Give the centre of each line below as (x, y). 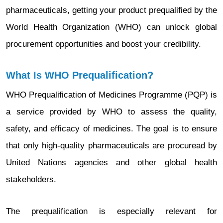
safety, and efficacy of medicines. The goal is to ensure (111, 129)
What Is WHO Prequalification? (80, 75)
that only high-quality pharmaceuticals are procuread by (111, 146)
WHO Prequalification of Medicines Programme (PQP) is (111, 95)
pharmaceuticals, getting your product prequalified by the (111, 10)
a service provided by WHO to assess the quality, (111, 112)
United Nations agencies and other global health (111, 163)
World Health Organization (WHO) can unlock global (111, 27)
